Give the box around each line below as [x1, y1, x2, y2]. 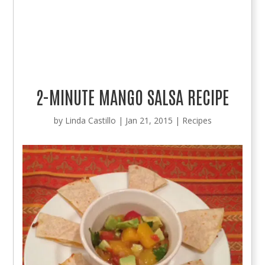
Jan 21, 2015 [125, 114, 173, 126]
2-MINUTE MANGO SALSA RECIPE [36, 84, 229, 108]
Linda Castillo [64, 114, 116, 126]
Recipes [182, 114, 212, 126]
